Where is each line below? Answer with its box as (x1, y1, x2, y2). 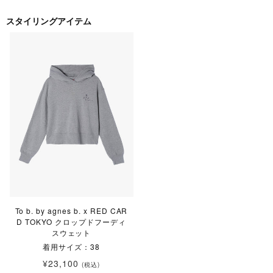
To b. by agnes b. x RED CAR (15, 205, 128, 216)
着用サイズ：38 (43, 241, 100, 252)
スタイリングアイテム (6, 14, 91, 27)
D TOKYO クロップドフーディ (16, 216, 126, 227)
